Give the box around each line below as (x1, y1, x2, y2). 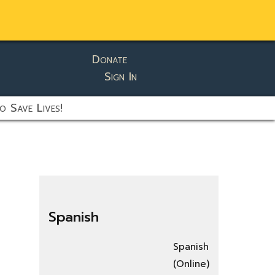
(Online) (173, 257, 209, 271)
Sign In (104, 68, 137, 86)
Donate (92, 51, 128, 69)
